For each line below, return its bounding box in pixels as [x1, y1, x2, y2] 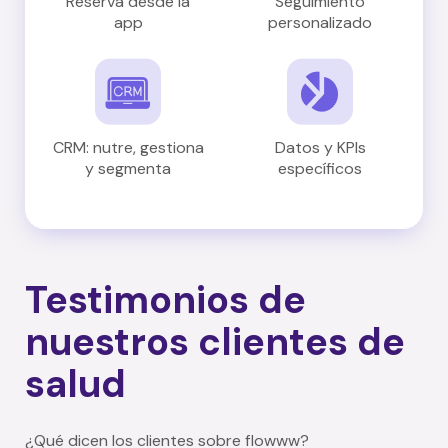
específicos [278, 157, 362, 179]
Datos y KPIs [274, 136, 366, 158]
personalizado [268, 11, 372, 33]
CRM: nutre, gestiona [52, 136, 204, 158]
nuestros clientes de [25, 316, 405, 367]
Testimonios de [25, 274, 306, 325]
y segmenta [85, 157, 171, 179]
